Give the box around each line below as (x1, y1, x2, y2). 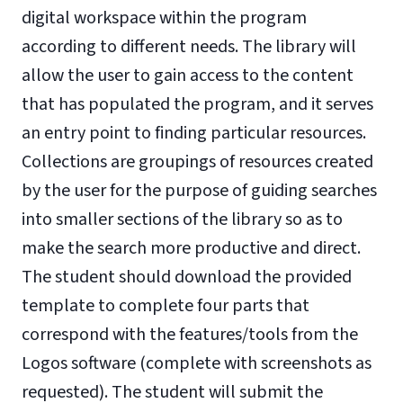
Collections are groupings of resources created (22, 149, 373, 175)
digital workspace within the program (22, 5, 307, 31)
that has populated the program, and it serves (22, 92, 373, 117)
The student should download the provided (22, 264, 352, 290)
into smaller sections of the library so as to (22, 207, 343, 232)
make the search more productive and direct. (22, 236, 361, 261)
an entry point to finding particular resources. (22, 121, 366, 146)
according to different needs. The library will (22, 34, 356, 59)
